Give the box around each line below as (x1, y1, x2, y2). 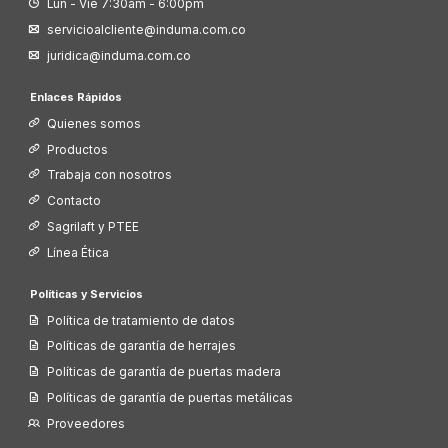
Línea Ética (47, 246, 110, 261)
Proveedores (47, 417, 126, 432)
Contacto (47, 194, 102, 209)
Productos (47, 142, 109, 157)
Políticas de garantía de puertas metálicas (47, 391, 294, 406)
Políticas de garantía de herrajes (47, 339, 237, 354)
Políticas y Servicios (29, 287, 143, 301)
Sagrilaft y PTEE (47, 220, 140, 235)
